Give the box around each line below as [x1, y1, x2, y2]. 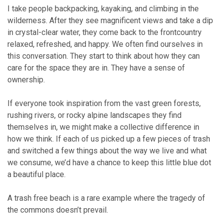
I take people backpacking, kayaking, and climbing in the [7, 3, 199, 13]
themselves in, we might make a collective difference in [7, 122, 199, 132]
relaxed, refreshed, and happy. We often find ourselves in [7, 39, 203, 49]
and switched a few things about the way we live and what [7, 146, 207, 155]
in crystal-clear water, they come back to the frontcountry [7, 27, 202, 37]
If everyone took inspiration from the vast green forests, [7, 98, 201, 108]
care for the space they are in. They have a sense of [7, 63, 185, 73]
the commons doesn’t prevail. [7, 205, 108, 215]
